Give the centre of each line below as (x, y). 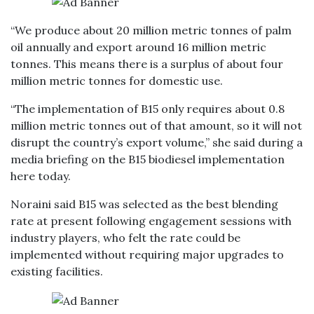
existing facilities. (57, 271)
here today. (41, 176)
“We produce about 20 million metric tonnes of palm (151, 30)
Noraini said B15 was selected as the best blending (144, 204)
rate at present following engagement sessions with (151, 221)
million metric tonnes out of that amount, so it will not (156, 125)
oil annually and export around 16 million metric (138, 47)
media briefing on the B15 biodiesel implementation (148, 159)
